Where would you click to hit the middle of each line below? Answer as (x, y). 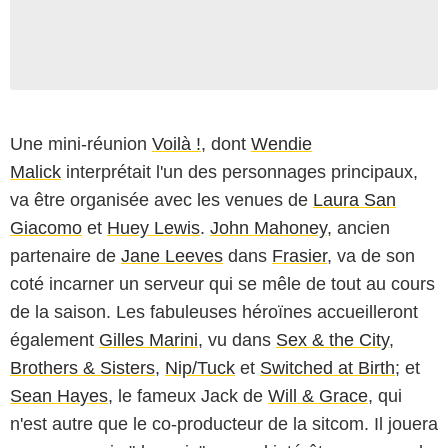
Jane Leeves (172, 255)
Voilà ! (176, 143)
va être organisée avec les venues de (161, 199)
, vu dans (237, 339)
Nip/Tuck (200, 367)
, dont (226, 143)
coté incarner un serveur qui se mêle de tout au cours (222, 283)
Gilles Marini (148, 339)
